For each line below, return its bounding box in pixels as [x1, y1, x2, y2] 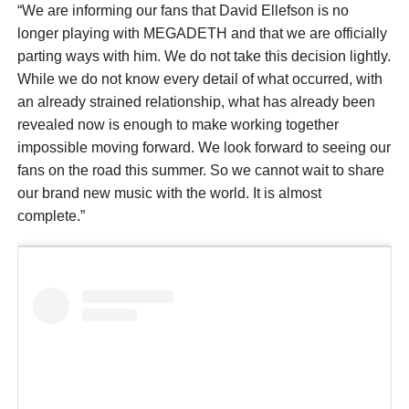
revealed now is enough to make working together [16, 116, 339, 132]
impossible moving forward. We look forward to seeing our [16, 139, 391, 155]
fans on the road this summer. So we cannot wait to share [16, 162, 384, 178]
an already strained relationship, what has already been [16, 93, 375, 110]
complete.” [16, 207, 85, 224]
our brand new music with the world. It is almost [16, 184, 321, 201]
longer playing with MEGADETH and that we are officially [16, 25, 387, 41]
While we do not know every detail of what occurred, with [16, 70, 383, 87]
